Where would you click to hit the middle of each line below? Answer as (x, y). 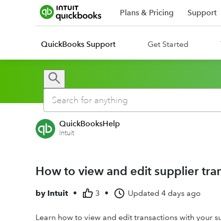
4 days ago (181, 193)
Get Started (168, 44)
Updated (144, 193)
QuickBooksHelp (90, 124)
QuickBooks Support (78, 44)
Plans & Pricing (147, 13)
